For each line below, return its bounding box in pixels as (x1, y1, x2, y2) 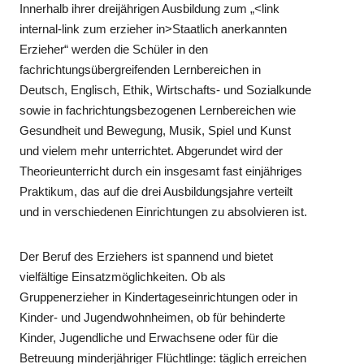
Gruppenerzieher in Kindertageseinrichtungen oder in (19, 290, 298, 305)
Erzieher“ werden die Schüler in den (19, 42, 209, 57)
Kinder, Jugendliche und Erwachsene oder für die (19, 331, 279, 345)
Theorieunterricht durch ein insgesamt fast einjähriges (19, 164, 303, 179)
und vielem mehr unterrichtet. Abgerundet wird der (19, 144, 284, 158)
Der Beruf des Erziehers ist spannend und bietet (19, 249, 274, 264)
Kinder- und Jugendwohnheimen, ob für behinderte (19, 310, 286, 325)
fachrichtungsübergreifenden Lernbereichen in (19, 63, 262, 77)
